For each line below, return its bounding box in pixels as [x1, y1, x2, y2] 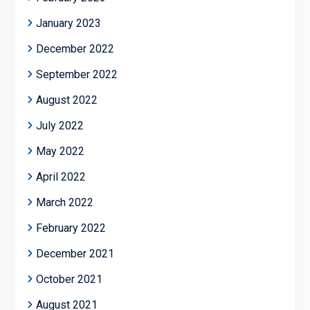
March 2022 [35, 196, 93, 210]
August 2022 [35, 93, 98, 107]
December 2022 [35, 42, 114, 56]
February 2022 [35, 221, 106, 235]
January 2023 [35, 17, 101, 30]
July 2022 [35, 119, 84, 133]
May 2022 [35, 145, 84, 158]
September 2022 [35, 68, 118, 82]
